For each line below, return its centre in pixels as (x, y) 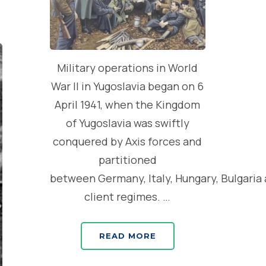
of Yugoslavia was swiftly (127, 123)
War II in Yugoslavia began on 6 (128, 86)
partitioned (127, 160)
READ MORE (127, 236)
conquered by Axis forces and (128, 142)
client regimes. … (128, 197)
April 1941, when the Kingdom (128, 105)
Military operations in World (128, 68)
